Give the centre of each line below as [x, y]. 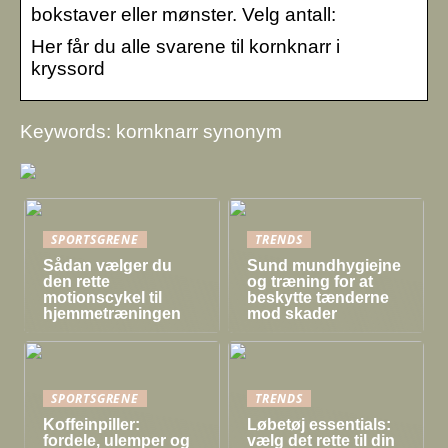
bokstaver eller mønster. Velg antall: [183, 14]
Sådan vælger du [108, 265]
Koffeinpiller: [92, 425]
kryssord [68, 68]
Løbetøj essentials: [319, 425]
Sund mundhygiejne [324, 265]
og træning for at [310, 281]
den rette [77, 281]
